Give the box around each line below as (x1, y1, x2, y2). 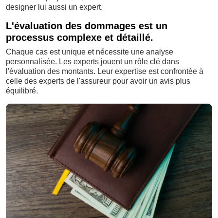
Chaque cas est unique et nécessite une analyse (6, 47, 173, 56)
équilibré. (6, 86, 38, 95)
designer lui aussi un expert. (6, 2, 103, 11)
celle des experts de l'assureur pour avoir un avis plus (6, 76, 190, 85)
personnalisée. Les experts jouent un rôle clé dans (6, 57, 179, 66)
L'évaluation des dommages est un (6, 20, 167, 31)
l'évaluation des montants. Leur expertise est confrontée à (6, 67, 203, 75)
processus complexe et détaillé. (6, 32, 153, 43)
